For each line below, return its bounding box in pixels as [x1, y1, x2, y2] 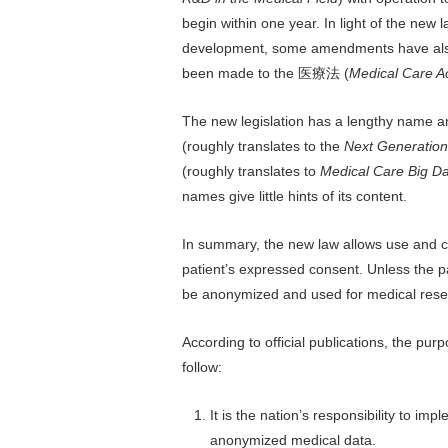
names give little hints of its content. [182, 187, 407, 204]
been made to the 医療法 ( [182, 64, 349, 81]
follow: [182, 358, 222, 375]
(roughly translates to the [182, 137, 344, 154]
